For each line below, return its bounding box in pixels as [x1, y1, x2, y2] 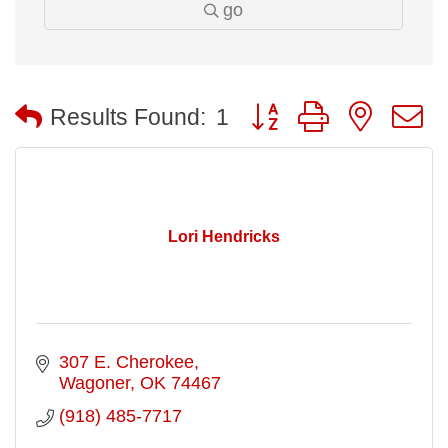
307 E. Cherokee [58, 352, 194, 372]
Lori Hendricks [168, 227, 280, 245]
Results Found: [50, 104, 206, 130]
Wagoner [58, 373, 130, 393]
